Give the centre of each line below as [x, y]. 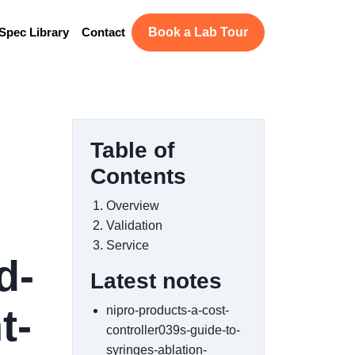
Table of [132, 150]
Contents [138, 176]
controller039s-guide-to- [173, 330]
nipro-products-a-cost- [168, 310]
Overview [133, 206]
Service [128, 245]
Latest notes [156, 281]
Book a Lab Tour [198, 32]
